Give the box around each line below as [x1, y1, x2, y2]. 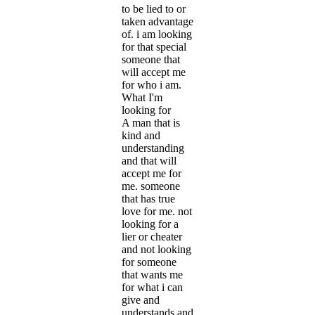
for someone [122, 255, 176, 268]
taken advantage [122, 15, 193, 27]
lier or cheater [122, 230, 182, 243]
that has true [122, 192, 175, 205]
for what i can [122, 281, 183, 293]
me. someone [122, 179, 180, 192]
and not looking [122, 243, 191, 255]
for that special [122, 40, 186, 53]
